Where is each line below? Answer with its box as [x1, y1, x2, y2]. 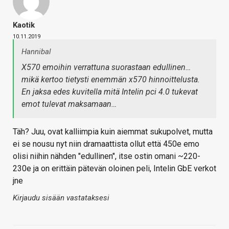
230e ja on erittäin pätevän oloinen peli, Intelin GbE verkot [13, 164, 216, 174]
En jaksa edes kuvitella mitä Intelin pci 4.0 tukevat [21, 87, 198, 97]
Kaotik [13, 20, 35, 30]
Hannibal [21, 47, 51, 57]
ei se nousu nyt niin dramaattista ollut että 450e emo [13, 139, 199, 149]
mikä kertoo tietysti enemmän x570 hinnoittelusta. [21, 75, 200, 85]
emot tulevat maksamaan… [21, 99, 117, 109]
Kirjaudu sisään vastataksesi [13, 193, 109, 203]
